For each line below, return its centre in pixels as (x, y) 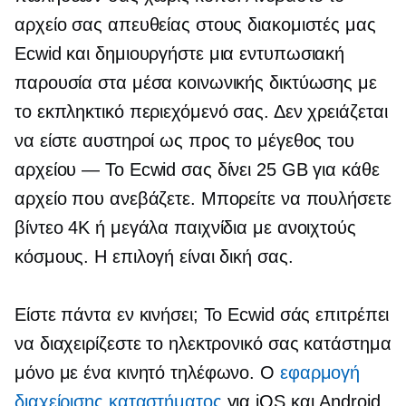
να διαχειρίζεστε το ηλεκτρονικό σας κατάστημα (203, 344)
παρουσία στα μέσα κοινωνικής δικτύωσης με (196, 83)
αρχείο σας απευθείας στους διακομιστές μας (195, 25)
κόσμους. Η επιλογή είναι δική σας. (154, 257)
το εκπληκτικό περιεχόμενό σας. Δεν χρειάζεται (201, 112)
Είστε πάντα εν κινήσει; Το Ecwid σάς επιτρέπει (202, 315)
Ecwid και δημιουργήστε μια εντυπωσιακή (180, 54)
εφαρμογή (320, 373)
